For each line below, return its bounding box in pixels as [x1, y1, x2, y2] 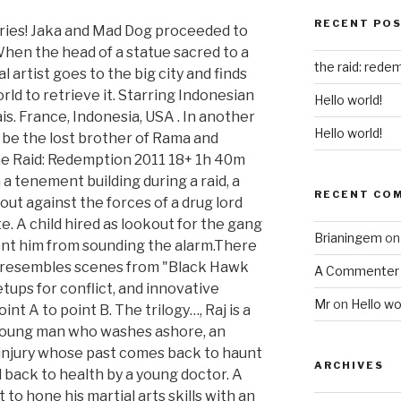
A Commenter [313, 263, 399, 279]
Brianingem [313, 230, 382, 246]
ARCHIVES [313, 359, 384, 372]
